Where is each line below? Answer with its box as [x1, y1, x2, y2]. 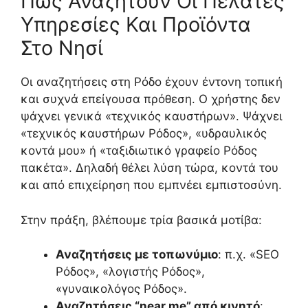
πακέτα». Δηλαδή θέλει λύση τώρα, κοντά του [21, 161, 278, 175]
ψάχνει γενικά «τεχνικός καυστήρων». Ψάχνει [21, 109, 283, 124]
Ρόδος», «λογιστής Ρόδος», [56, 265, 205, 279]
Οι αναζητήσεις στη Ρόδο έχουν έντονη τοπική [21, 75, 283, 89]
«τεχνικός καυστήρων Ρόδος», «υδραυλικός [21, 126, 267, 141]
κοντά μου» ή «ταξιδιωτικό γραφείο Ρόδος [21, 144, 257, 158]
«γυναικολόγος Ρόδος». [56, 282, 187, 296]
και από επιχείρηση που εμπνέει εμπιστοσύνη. [21, 178, 282, 192]
